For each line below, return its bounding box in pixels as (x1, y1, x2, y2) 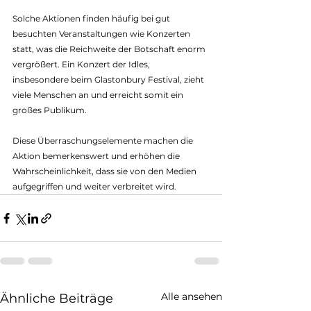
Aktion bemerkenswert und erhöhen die (12, 151, 182, 162)
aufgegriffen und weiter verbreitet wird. (12, 181, 176, 192)
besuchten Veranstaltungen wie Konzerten (12, 28, 192, 40)
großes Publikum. (12, 105, 87, 116)
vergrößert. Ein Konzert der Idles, (12, 59, 152, 70)
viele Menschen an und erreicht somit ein (12, 90, 185, 101)
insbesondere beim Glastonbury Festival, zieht (12, 74, 206, 85)
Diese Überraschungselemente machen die (12, 135, 195, 146)
